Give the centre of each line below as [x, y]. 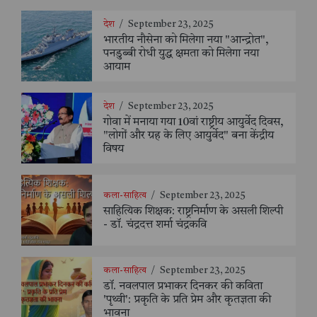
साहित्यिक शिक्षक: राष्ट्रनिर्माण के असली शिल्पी [193, 211]
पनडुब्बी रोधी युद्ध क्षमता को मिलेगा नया [181, 54]
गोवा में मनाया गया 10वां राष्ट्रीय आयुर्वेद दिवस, [194, 123]
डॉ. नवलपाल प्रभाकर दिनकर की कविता [183, 287]
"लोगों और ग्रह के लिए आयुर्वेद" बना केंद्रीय [189, 136]
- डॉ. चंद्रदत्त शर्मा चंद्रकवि [155, 225]
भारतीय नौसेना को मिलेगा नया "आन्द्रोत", [186, 41]
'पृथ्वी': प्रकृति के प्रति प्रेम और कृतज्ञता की [187, 300]
